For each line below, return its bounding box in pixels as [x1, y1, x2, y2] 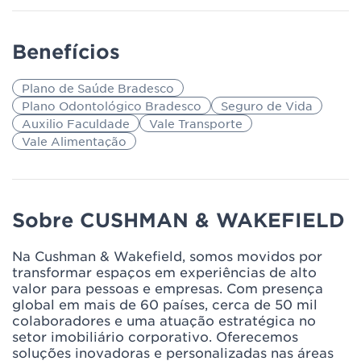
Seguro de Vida [221, 98, 313, 113]
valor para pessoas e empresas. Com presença [12, 280, 323, 296]
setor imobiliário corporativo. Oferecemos [12, 328, 298, 344]
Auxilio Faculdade [22, 116, 130, 131]
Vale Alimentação [22, 134, 127, 148]
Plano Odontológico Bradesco [22, 98, 201, 113]
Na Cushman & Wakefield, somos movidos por [12, 247, 322, 263]
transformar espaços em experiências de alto [12, 263, 317, 280]
